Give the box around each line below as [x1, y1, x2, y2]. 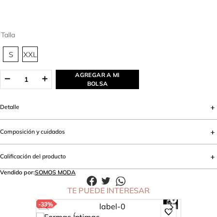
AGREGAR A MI [75, 71, 120, 79]
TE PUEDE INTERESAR [67, 186, 150, 196]
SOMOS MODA [34, 169, 76, 176]
